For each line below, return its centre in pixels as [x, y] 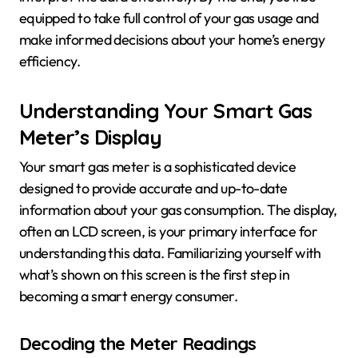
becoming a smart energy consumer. [129, 296]
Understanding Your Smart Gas [166, 111]
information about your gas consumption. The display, [178, 209]
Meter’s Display [91, 137]
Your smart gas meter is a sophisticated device [158, 166]
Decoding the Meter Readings [138, 343]
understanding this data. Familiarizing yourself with [170, 253]
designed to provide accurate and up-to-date [153, 188]
